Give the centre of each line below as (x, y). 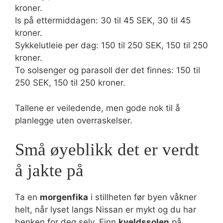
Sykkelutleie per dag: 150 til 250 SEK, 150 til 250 (111, 45)
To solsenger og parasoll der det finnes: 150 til (108, 70)
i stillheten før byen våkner (142, 197)
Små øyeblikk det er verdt (107, 150)
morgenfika (64, 197)
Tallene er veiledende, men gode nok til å (98, 108)
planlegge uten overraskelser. (74, 120)
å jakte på (49, 170)
